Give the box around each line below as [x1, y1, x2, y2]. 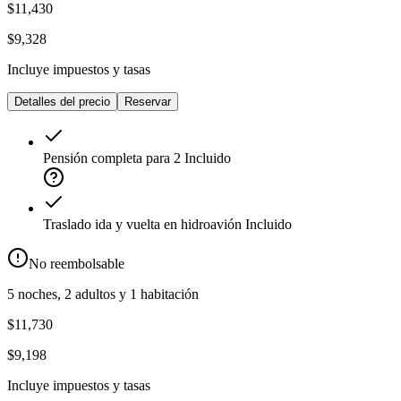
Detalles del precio [14, 95, 110, 109]
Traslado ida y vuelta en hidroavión [43, 217, 242, 233]
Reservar [124, 95, 171, 109]
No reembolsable [29, 256, 124, 272]
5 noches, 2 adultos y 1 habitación [7, 286, 199, 303]
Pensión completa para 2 [43, 150, 181, 166]
